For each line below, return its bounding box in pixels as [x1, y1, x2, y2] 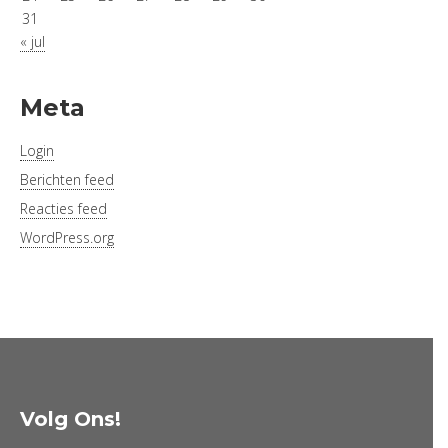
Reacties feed [20, 198, 107, 218]
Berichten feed [20, 169, 114, 189]
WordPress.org [20, 227, 114, 247]
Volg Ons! [20, 406, 121, 431]
